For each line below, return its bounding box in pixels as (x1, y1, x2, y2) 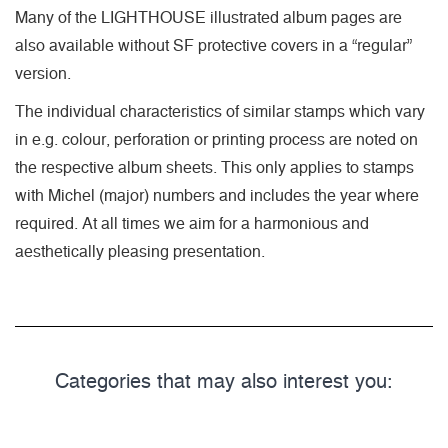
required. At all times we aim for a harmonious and (15, 216, 369, 233)
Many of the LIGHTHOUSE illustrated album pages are (15, 10, 402, 27)
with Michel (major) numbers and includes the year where (15, 188, 419, 205)
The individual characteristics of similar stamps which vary (15, 104, 425, 121)
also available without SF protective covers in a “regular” (15, 38, 412, 55)
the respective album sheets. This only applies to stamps (15, 160, 414, 177)
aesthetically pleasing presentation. (15, 244, 265, 261)
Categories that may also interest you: (55, 372, 393, 393)
